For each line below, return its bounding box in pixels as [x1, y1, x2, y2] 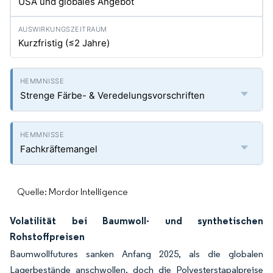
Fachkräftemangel [20, 143, 97, 155]
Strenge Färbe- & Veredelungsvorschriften [20, 90, 205, 101]
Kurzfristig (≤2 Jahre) [18, 37, 110, 49]
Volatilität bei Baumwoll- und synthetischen [10, 214, 263, 227]
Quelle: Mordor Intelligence [17, 186, 128, 197]
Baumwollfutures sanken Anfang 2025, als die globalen [10, 248, 263, 260]
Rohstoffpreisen [10, 230, 85, 243]
